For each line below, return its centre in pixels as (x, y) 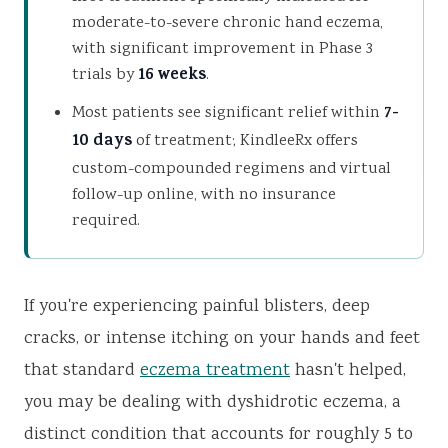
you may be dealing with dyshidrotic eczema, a (212, 403)
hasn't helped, (348, 371)
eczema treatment (215, 371)
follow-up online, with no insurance (204, 195)
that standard (82, 371)
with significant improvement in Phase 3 (222, 49)
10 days (102, 143)
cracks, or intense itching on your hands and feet (222, 339)
